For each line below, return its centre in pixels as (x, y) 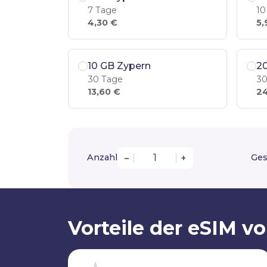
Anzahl (102, 158)
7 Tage (102, 10)
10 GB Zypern (119, 66)
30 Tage (105, 79)
